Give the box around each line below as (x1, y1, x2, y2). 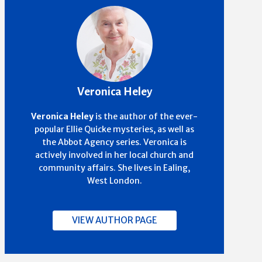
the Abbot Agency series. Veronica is (42, 136, 187, 147)
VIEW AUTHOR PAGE (71, 214, 157, 226)
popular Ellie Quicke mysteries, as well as (35, 123, 195, 135)
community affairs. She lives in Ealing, (39, 162, 191, 173)
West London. (87, 175, 142, 186)
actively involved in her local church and (35, 149, 194, 160)
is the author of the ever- (94, 111, 198, 122)
